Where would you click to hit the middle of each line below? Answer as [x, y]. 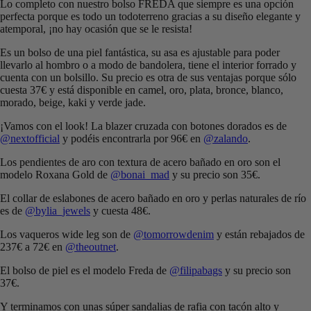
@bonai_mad [140, 175]
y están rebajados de [259, 235]
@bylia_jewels [58, 211]
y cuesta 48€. [120, 211]
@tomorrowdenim [174, 235]
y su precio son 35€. [215, 175]
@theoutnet [91, 247]
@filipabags [196, 271]
